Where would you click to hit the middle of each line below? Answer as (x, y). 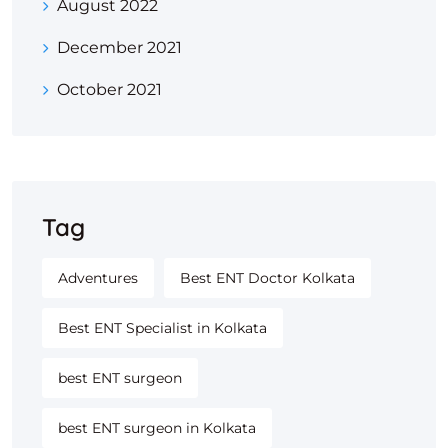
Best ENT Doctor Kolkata (267, 278)
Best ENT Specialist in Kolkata (162, 328)
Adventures (98, 278)
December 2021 (119, 48)
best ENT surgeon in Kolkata (157, 428)
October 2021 (109, 90)
